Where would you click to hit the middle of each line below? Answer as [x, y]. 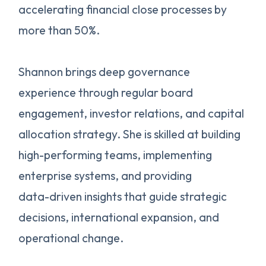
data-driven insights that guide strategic [123, 196]
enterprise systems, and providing [105, 175]
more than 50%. [59, 30]
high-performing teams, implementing [115, 155]
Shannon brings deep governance [104, 72]
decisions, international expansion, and [119, 217]
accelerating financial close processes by [123, 9]
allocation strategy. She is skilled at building [130, 134]
